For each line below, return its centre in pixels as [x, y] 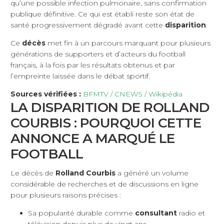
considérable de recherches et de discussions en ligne [104, 184]
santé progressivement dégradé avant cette [88, 25]
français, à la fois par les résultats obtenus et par [93, 65]
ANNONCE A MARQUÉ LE [93, 138]
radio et [191, 213]
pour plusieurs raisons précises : [66, 195]
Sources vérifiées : [46, 94]
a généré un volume [152, 173]
